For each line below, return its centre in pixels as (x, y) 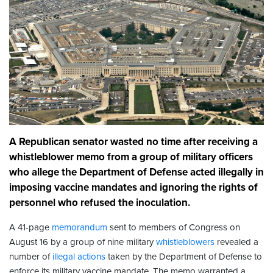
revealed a (236, 242)
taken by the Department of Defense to (184, 257)
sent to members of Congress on (174, 228)
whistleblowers (185, 242)
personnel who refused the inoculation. (100, 203)
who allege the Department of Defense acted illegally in (136, 172)
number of (31, 257)
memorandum (80, 228)
